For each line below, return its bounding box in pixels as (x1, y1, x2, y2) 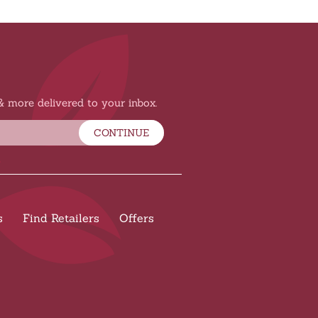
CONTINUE (94, 126, 149, 139)
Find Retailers (23, 210, 99, 225)
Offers (119, 210, 154, 225)
